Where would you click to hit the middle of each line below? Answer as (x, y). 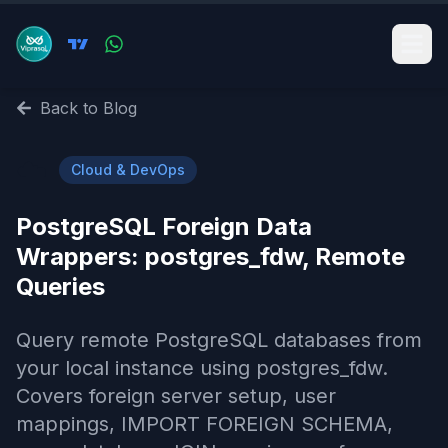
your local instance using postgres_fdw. (202, 368)
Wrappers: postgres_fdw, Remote (210, 256)
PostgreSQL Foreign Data (164, 226)
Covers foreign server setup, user (176, 396)
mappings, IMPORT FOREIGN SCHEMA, (204, 424)
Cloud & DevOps (128, 169)
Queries (60, 286)
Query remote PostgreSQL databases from (219, 340)
